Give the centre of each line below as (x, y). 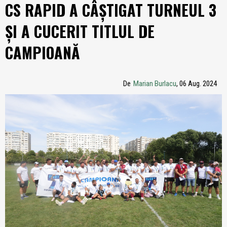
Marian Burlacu (155, 84)
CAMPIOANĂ (43, 52)
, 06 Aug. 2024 (197, 84)
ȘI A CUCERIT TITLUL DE (80, 31)
